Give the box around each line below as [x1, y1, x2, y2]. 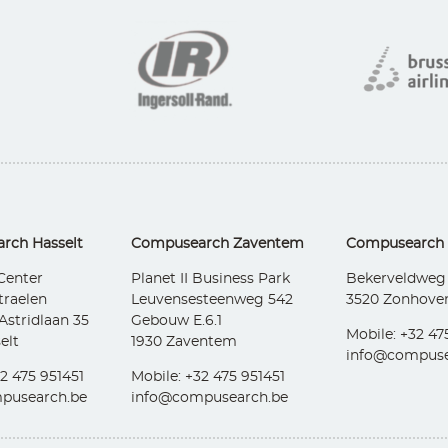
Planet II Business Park [131, 272, 290, 287]
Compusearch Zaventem [131, 237, 304, 252]
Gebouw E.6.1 [131, 314, 222, 329]
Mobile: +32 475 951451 [131, 370, 285, 385]
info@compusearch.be [131, 391, 288, 406]
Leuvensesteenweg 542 [131, 293, 293, 308]
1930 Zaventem [131, 335, 237, 350]
